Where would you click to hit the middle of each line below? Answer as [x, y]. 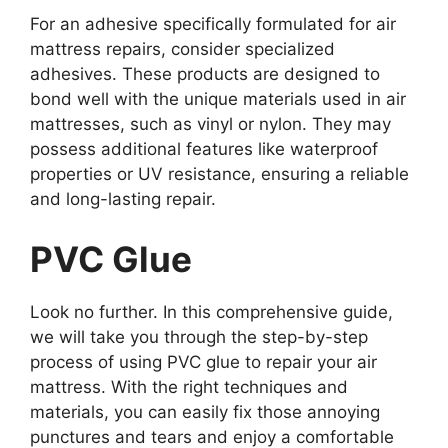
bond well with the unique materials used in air [218, 99]
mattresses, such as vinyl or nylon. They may [210, 124]
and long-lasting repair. [123, 199]
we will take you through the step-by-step [199, 336]
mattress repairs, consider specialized [182, 49]
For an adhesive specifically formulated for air [213, 24]
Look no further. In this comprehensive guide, [211, 311]
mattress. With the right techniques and [189, 386]
